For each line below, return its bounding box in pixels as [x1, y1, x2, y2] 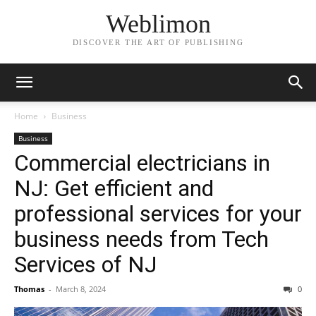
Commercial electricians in [14, 150, 270, 176]
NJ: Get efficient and [14, 175, 214, 202]
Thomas [14, 284, 44, 294]
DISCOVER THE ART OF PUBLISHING [72, 38, 244, 47]
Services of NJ [14, 251, 157, 278]
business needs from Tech [14, 226, 269, 253]
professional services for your [14, 200, 302, 227]
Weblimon [105, 10, 211, 39]
